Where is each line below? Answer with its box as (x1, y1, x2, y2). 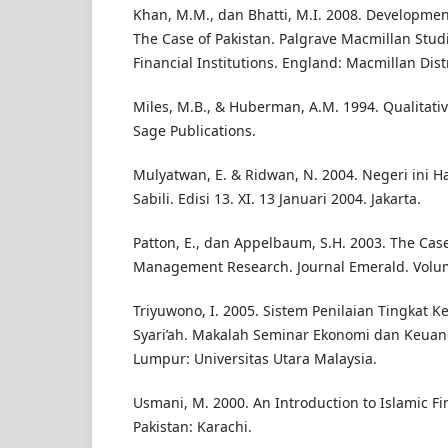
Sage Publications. (132, 120, 256, 140)
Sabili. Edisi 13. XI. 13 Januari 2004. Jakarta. (132, 188, 421, 208)
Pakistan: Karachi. (132, 416, 252, 436)
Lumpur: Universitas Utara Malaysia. (132, 348, 377, 368)
